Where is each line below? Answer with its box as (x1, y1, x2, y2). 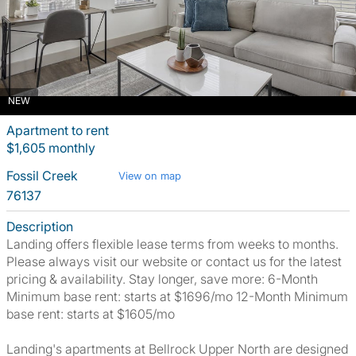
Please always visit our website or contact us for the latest (6, 253, 342, 269)
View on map (118, 169, 181, 182)
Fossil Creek (6, 168, 81, 184)
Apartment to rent (6, 122, 109, 138)
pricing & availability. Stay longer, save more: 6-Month (6, 271, 318, 287)
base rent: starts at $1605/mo (6, 306, 175, 322)
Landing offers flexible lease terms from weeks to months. (6, 236, 339, 252)
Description (6, 219, 73, 234)
